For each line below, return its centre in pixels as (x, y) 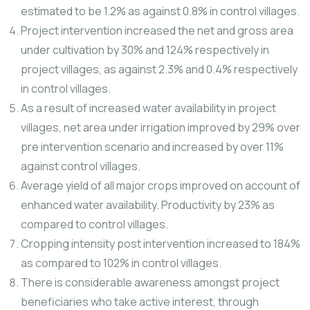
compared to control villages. (94, 224)
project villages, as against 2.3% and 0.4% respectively (159, 69)
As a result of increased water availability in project (148, 108)
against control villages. (81, 166)
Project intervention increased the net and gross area (157, 30)
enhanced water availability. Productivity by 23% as (148, 205)
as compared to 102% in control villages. (121, 263)
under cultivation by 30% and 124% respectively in (145, 50)
